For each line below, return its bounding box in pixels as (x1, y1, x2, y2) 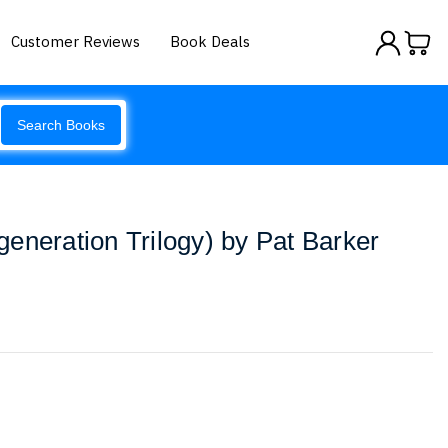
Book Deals (170, 31, 251, 51)
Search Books (17, 117, 105, 133)
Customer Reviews (11, 31, 141, 51)
